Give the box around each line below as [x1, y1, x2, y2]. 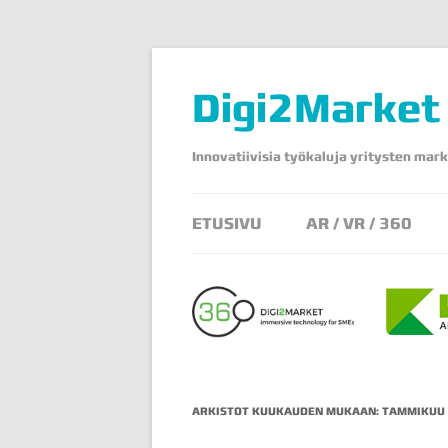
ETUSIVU [192, 214, 262, 233]
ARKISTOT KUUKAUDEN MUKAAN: [192, 405, 382, 418]
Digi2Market [192, 84, 440, 132]
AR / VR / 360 [306, 214, 412, 233]
